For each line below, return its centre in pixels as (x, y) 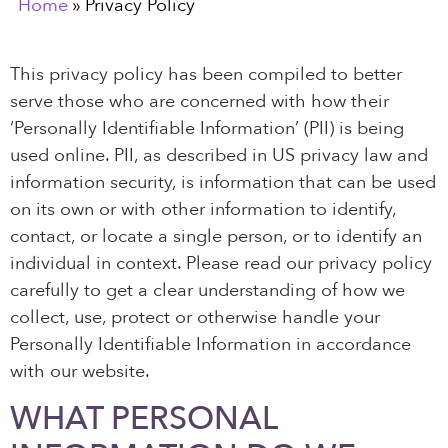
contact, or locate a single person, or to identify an (216, 237)
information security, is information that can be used (223, 183)
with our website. (80, 372)
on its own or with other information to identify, (203, 210)
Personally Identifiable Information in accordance (210, 345)
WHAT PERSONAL (143, 418)
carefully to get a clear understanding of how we (207, 291)
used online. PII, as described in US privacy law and (219, 156)
